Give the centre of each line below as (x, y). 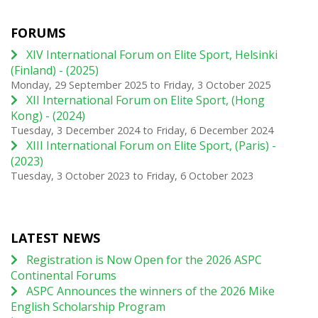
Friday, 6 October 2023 (200, 176)
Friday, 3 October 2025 (217, 85)
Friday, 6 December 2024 (215, 131)
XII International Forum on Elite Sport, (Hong (146, 100)
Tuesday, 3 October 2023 (70, 176)
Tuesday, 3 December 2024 (75, 131)
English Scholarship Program (88, 307)
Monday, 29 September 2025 (79, 85)
